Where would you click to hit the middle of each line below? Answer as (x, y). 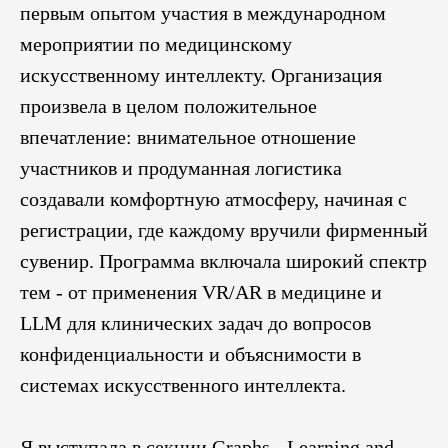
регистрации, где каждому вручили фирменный (224, 229)
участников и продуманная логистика (181, 167)
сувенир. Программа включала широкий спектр (223, 260)
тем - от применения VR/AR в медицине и (201, 291)
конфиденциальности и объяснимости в (190, 353)
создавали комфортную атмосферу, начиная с (213, 198)
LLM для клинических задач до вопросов (195, 322)
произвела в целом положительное (168, 105)
